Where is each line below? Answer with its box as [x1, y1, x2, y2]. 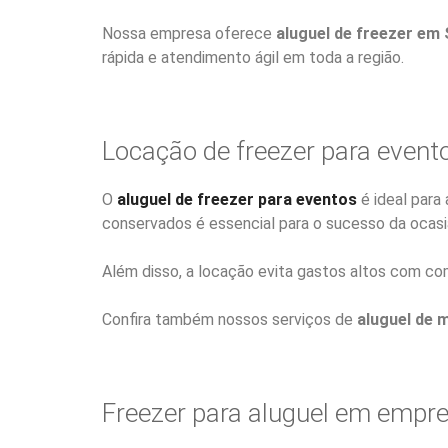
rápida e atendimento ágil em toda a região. [102, 47, 404, 67]
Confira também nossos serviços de [102, 310, 357, 329]
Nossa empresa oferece [102, 23, 276, 43]
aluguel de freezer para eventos [117, 190, 357, 209]
